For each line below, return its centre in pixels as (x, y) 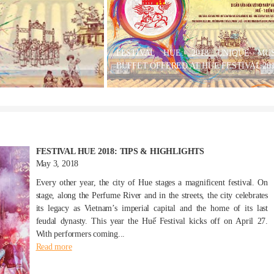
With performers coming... (80, 234)
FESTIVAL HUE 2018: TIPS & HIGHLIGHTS (120, 151)
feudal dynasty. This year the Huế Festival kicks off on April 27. (152, 221)
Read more (54, 247)
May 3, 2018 (57, 164)
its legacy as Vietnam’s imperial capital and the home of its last (152, 208)
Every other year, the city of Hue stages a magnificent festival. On (152, 183)
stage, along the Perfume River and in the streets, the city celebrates (152, 195)
